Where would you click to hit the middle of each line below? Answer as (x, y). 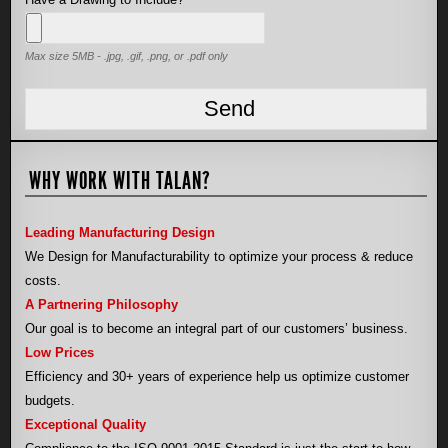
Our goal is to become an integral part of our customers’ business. (216, 328)
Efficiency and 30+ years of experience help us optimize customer (217, 376)
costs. (43, 280)
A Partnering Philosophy (101, 304)
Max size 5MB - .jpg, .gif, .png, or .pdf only (126, 56)
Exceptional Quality (85, 424)
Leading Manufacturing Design (120, 232)
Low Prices (59, 352)
